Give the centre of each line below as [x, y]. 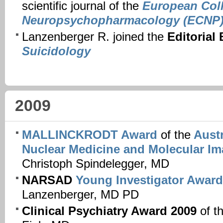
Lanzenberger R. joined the [95, 37]
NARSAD [49, 180]
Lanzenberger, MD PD [80, 194]
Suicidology [56, 52]
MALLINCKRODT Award [90, 135]
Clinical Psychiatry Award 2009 [109, 211]
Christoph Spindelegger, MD [96, 164]
